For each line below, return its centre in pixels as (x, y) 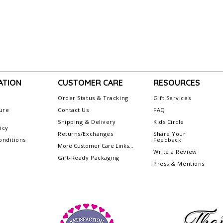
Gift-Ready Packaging (90, 158)
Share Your (170, 134)
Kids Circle (169, 122)
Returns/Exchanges (86, 134)
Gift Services (172, 98)
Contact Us (73, 110)
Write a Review (175, 152)
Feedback (167, 140)
